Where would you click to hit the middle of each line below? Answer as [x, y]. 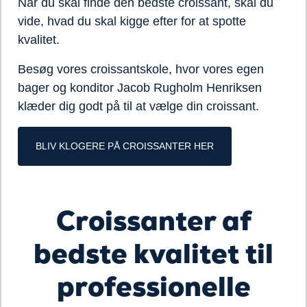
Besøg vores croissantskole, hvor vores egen [141, 69]
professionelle [153, 286]
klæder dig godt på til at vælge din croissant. [140, 106]
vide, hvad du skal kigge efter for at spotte [132, 21]
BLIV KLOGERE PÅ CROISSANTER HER [125, 146]
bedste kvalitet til [153, 254]
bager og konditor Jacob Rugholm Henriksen [140, 88]
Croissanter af [153, 221]
